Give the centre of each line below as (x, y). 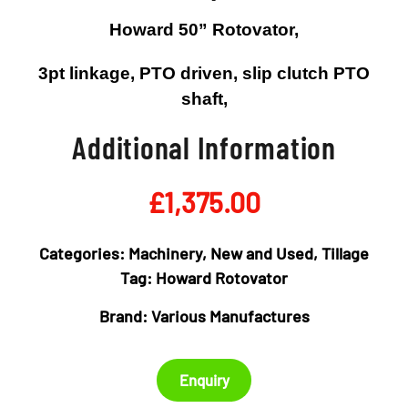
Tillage (345, 253)
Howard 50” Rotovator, (204, 29)
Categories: (84, 253)
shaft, (204, 98)
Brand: (125, 316)
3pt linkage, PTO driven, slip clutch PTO (204, 73)
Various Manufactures (230, 316)
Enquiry (204, 380)
